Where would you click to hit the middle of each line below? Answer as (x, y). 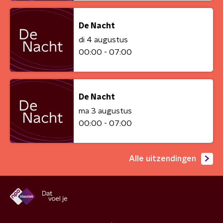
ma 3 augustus (105, 111)
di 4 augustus (103, 40)
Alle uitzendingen (163, 159)
